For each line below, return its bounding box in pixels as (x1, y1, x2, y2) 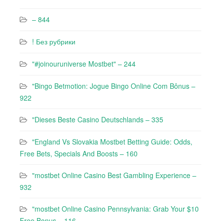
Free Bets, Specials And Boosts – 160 (20, 148, 138, 158)
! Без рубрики (32, 37, 75, 46)
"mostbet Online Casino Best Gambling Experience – (32, 170, 196, 180)
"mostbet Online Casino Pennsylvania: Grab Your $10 (32, 204, 199, 214)
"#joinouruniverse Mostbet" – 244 (32, 59, 136, 69)
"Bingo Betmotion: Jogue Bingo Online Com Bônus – (32, 81, 195, 91)
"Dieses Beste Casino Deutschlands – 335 (32, 114, 163, 124)
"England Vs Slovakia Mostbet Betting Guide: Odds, (32, 137, 192, 147)
